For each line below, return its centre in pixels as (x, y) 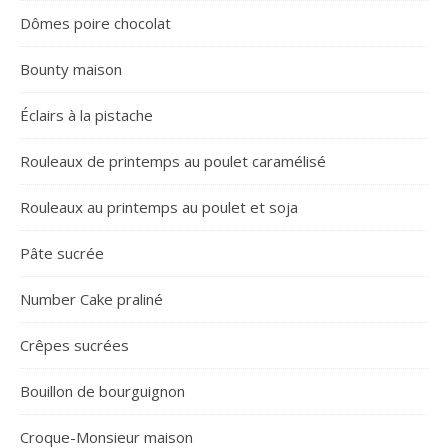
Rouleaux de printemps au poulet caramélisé (173, 161)
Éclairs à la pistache (86, 115)
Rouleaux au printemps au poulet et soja (159, 207)
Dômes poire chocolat (95, 23)
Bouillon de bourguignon (102, 391)
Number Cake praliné (91, 299)
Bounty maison (71, 69)
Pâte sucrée (62, 253)
